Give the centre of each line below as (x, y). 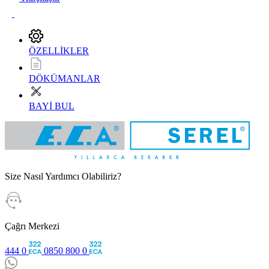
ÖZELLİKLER (59, 50)
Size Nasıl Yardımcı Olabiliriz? (63, 176)
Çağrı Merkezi (32, 226)
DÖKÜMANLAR (65, 78)
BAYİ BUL (52, 106)
